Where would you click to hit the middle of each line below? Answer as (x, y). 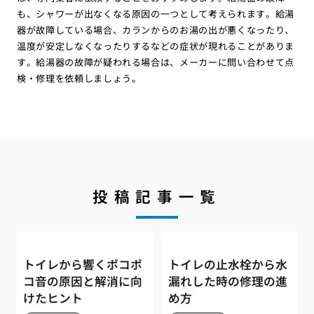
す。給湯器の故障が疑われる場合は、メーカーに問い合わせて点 (156, 62)
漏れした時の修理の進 (227, 281)
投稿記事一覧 (157, 196)
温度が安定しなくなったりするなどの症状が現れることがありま (156, 46)
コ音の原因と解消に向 (83, 281)
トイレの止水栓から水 (227, 265)
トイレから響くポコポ (83, 265)
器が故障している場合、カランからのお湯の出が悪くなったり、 (156, 29)
